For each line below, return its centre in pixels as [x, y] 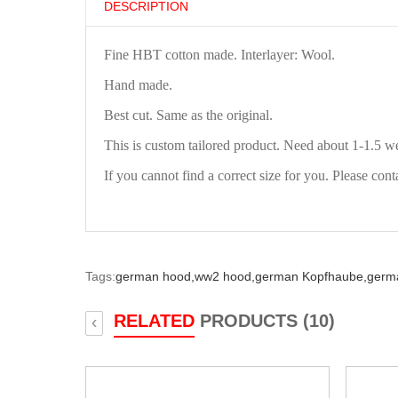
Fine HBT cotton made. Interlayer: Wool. [219, 54]
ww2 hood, [225, 276]
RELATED [154, 320]
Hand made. [138, 84]
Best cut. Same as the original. [188, 115]
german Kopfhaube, [311, 276]
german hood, [155, 276]
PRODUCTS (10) [265, 320]
